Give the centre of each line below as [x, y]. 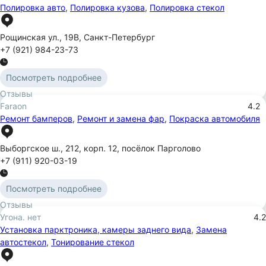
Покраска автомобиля [215, 118]
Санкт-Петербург [119, 37]
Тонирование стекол [93, 242]
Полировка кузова [107, 7]
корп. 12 [100, 148]
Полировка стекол [187, 7]
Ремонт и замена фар [121, 118]
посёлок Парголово [161, 148]
